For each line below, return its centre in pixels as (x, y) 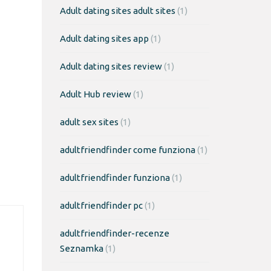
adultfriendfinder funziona (115, 178)
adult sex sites (89, 122)
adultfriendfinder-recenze (114, 233)
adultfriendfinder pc (101, 205)
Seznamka (81, 248)
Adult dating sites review (111, 66)
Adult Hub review (95, 94)
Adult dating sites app (104, 38)
